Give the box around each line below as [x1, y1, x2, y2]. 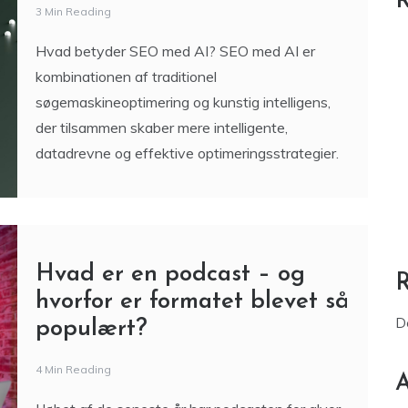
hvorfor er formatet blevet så [35, 290, 349, 314]
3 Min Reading [35, 5, 111, 18]
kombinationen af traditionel [35, 67, 217, 86]
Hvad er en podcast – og [35, 262, 305, 287]
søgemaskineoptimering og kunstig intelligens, [35, 93, 331, 111]
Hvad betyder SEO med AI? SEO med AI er [35, 42, 315, 60]
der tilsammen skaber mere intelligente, [35, 118, 288, 137]
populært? [35, 317, 148, 342]
